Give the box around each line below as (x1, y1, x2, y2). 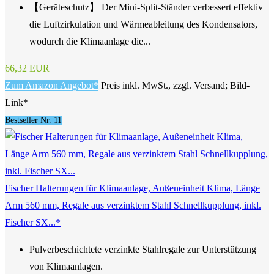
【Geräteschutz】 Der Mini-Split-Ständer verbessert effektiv (29, 2, 263, 13)
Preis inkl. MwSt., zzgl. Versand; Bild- (101, 80, 250, 91)
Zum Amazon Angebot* (5, 80, 98, 91)
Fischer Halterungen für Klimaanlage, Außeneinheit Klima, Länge (5, 183, 260, 194)
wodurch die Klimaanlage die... (29, 36, 150, 47)
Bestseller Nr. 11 (5, 116, 62, 125)
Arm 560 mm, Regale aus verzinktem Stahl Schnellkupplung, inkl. (5, 200, 261, 211)
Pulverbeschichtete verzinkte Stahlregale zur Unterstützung (29, 244, 256, 255)
